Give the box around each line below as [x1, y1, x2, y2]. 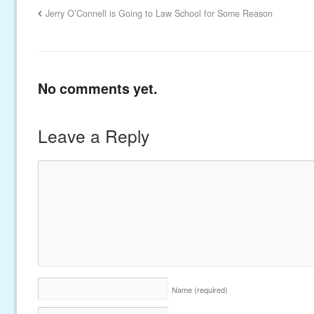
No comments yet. [37, 78, 157, 98]
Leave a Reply [37, 123, 149, 148]
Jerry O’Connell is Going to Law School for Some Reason [46, 6, 273, 20]
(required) [193, 283, 228, 295]
